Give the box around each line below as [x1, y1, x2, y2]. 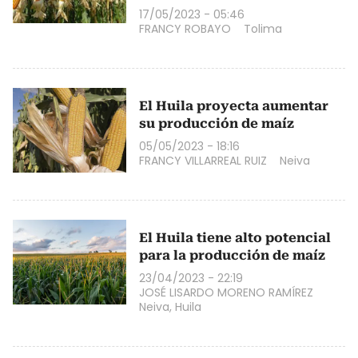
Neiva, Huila [139, 298, 201, 315]
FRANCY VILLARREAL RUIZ [139, 152, 267, 169]
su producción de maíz [139, 115, 294, 131]
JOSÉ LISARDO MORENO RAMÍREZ [139, 284, 313, 300]
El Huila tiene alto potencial [139, 229, 331, 245]
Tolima [244, 20, 282, 37]
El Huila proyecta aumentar [139, 97, 328, 113]
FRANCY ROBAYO [139, 20, 231, 37]
